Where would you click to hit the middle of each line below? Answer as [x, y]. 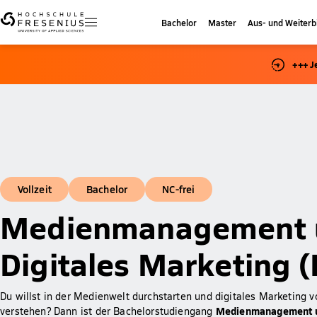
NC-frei [179, 189]
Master [223, 22]
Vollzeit [34, 189]
